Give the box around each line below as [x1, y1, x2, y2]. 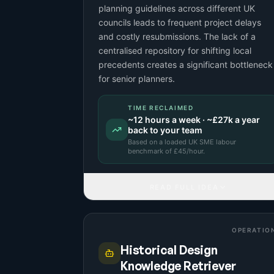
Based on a [128, 138, 165, 146]
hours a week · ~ [143, 114, 212, 125]
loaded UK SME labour [165, 138, 236, 146]
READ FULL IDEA [149, 182, 219, 191]
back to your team [128, 125, 202, 135]
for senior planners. [98, 73, 175, 84]
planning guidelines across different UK [98, 3, 255, 13]
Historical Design [120, 243, 218, 257]
